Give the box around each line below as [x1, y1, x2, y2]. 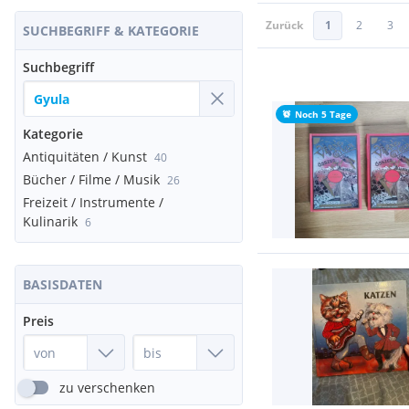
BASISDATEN [23, 276, 102, 293]
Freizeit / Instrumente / [23, 194, 163, 211]
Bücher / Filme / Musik [23, 171, 160, 188]
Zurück [266, 17, 303, 33]
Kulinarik [23, 213, 78, 230]
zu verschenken [59, 379, 155, 396]
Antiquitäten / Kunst [23, 148, 147, 165]
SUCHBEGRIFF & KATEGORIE [23, 22, 199, 39]
